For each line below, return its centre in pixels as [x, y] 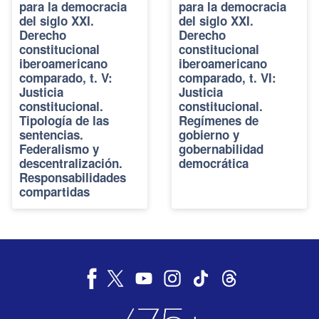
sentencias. [51, 134]
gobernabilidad [221, 148]
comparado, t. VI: [228, 77]
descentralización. [71, 163]
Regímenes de [219, 120]
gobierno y [209, 134]
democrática [214, 163]
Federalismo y [59, 148]
